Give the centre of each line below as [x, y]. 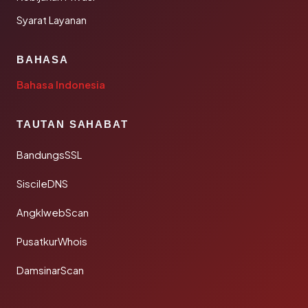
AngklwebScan [53, 212]
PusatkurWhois [52, 241]
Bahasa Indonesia [61, 85]
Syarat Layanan [52, 20]
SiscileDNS [42, 184]
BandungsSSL [49, 155]
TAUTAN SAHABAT [73, 124]
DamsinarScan [50, 270]
